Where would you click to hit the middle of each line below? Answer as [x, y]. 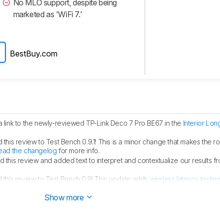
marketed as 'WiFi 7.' [48, 14]
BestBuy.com [33, 53]
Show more [65, 198]
